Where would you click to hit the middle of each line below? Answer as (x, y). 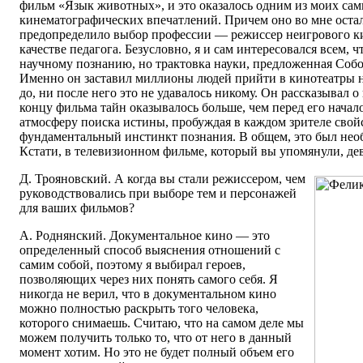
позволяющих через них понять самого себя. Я (149, 280)
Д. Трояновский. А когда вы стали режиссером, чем (162, 179)
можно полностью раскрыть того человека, (139, 309)
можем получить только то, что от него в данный (156, 338)
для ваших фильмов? (77, 208)
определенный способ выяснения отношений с (150, 250)
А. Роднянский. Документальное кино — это (145, 236)
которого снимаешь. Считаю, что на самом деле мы (162, 323)
